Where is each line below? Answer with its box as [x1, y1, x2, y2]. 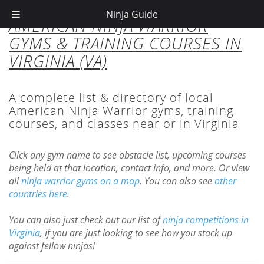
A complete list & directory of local [9, 90, 213, 105]
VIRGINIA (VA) [9, 49, 107, 72]
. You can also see [140, 174, 214, 187]
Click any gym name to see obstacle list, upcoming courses [9, 148, 246, 161]
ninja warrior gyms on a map [21, 174, 140, 187]
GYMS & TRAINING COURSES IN [9, 32, 242, 54]
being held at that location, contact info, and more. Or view [9, 161, 249, 174]
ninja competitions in [163, 213, 249, 226]
